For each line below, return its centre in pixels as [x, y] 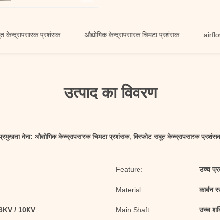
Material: [129, 190]
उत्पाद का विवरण [110, 93]
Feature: [129, 169]
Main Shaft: [134, 210]
